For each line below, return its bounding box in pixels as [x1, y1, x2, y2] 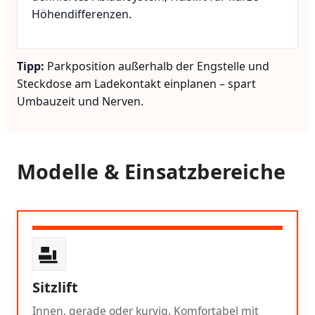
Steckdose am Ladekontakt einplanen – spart [17, 75, 256, 91]
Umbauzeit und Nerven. [17, 93, 143, 109]
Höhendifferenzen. [32, 6, 131, 22]
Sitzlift [32, 277, 78, 297]
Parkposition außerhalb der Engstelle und [44, 58, 269, 74]
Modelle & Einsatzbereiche [17, 157, 285, 185]
